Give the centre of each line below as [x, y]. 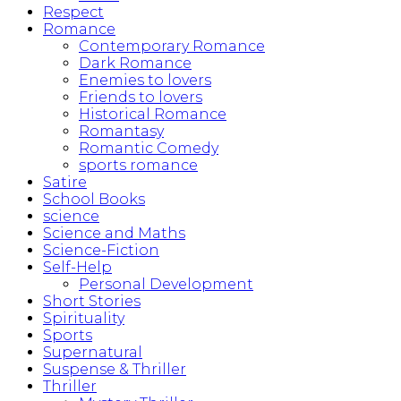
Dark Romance [135, 64]
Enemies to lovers [145, 81]
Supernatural [93, 353]
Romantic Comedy [149, 149]
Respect [73, 13]
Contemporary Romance [172, 47]
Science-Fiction [101, 251]
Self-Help [77, 268]
